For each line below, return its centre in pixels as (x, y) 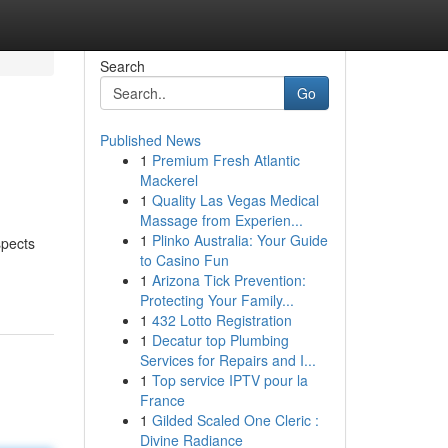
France (162, 400)
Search (122, 66)
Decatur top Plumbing (220, 340)
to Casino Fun (184, 260)
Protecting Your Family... (216, 300)
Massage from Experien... (221, 220)
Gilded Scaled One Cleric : (235, 420)
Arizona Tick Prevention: (228, 280)
